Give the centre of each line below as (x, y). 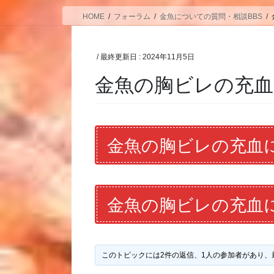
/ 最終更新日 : (120, 57)
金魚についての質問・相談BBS (211, 16)
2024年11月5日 (169, 57)
